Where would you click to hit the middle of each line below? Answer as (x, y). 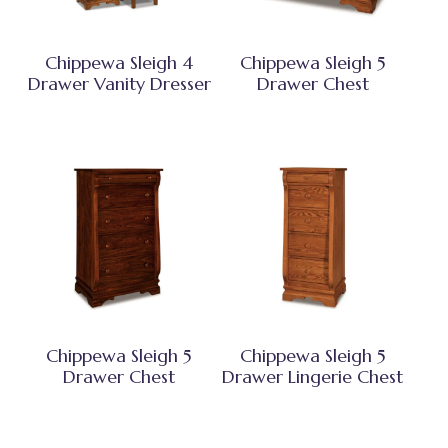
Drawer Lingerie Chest (313, 377)
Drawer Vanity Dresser (119, 84)
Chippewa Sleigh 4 (119, 63)
